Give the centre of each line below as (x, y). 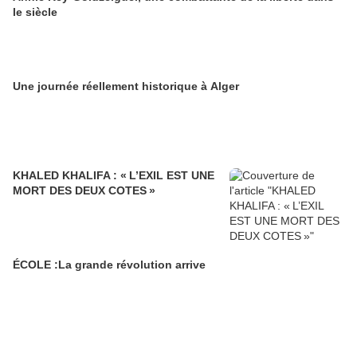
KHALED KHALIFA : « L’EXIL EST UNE (114, 175)
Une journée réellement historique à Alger (126, 86)
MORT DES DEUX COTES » (84, 190)
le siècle (35, 12)
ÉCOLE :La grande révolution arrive (109, 264)
